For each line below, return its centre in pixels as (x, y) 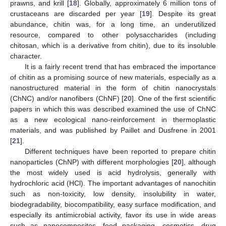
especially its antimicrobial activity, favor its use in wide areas (113, 215)
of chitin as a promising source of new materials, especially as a (113, 77)
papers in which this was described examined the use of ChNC (113, 109)
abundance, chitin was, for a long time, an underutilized (113, 24)
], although (199, 162)
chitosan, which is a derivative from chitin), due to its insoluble (113, 46)
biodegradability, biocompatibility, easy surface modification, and (113, 205)
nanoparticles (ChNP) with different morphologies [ (92, 162)
